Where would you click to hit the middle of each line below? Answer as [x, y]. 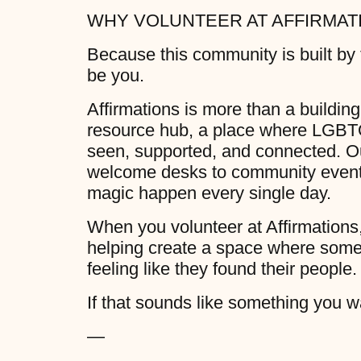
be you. [115, 76]
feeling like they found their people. [222, 269]
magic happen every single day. [209, 193]
